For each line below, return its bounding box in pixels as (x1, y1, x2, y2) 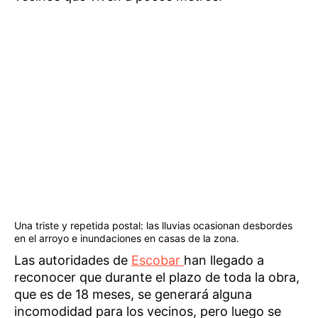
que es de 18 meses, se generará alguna (14, 286, 252, 302)
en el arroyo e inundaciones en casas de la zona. (14, 231, 239, 244)
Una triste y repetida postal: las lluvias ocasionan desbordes (14, 219, 292, 231)
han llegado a (184, 252, 264, 268)
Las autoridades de (14, 252, 131, 268)
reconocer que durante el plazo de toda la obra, (14, 269, 300, 285)
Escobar (131, 252, 184, 268)
